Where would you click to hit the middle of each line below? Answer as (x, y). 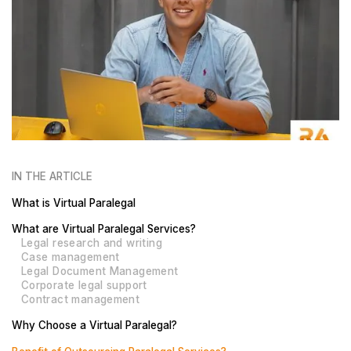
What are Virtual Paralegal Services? (104, 228)
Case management (70, 257)
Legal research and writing (91, 242)
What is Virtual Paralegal (74, 203)
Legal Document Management (100, 271)
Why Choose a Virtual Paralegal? (95, 326)
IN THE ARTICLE (52, 177)
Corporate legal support (84, 285)
